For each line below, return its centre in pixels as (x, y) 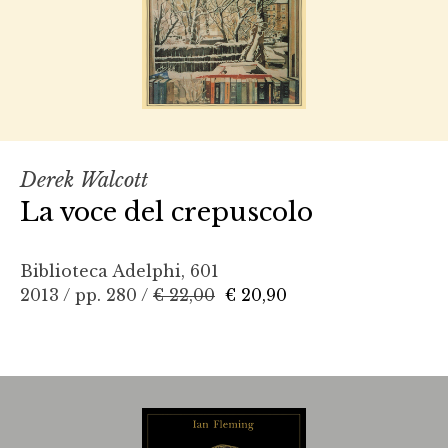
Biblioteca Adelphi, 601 (119, 271)
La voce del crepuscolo (166, 212)
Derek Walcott (84, 180)
